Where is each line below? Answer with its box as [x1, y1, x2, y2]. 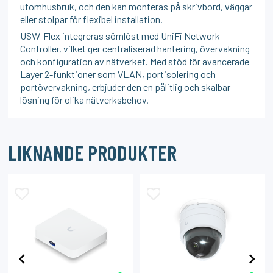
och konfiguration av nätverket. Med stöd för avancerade [20, 55, 250, 67]
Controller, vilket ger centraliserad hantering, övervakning [20, 42, 250, 54]
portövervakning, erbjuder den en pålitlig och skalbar [20, 80, 231, 93]
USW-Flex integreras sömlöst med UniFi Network [20, 29, 221, 41]
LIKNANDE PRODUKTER [8, 140, 177, 166]
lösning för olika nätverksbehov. [20, 93, 149, 105]
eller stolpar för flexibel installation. [20, 13, 163, 25]
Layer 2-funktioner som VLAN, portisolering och [20, 68, 216, 80]
